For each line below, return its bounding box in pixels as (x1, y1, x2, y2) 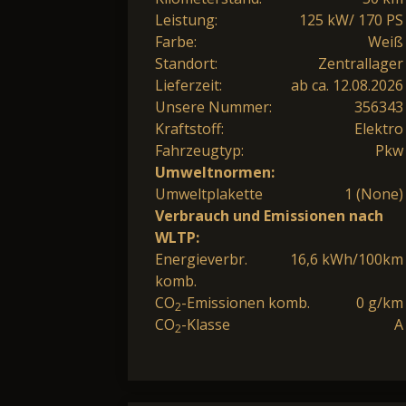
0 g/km (356, 292, 403, 313)
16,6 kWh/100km (290, 248, 403, 269)
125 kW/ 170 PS (299, 9, 403, 30)
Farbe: (155, 31, 197, 52)
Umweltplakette (155, 183, 263, 204)
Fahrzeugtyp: (155, 140, 244, 160)
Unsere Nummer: (155, 96, 272, 117)
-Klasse (181, 314, 230, 334)
